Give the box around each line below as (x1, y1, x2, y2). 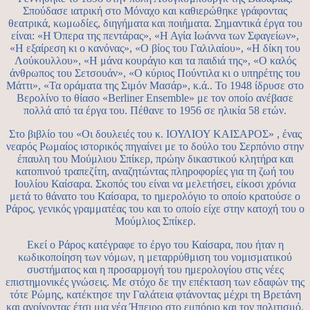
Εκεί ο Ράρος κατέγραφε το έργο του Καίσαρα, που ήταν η (26, 239, 284, 251)
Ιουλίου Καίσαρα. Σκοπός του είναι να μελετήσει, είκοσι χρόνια (15, 178, 295, 190)
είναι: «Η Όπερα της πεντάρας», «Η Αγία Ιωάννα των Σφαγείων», (11, 30, 299, 42)
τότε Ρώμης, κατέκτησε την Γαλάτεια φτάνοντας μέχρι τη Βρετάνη (9, 289, 301, 301)
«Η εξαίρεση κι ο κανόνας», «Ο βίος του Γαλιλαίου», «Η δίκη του (10, 42, 300, 55)
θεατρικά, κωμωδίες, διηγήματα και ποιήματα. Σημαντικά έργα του (8, 17, 302, 30)
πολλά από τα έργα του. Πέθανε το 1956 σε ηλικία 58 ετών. (24, 104, 286, 117)
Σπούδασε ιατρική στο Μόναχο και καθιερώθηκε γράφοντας (23, 5, 287, 17)
